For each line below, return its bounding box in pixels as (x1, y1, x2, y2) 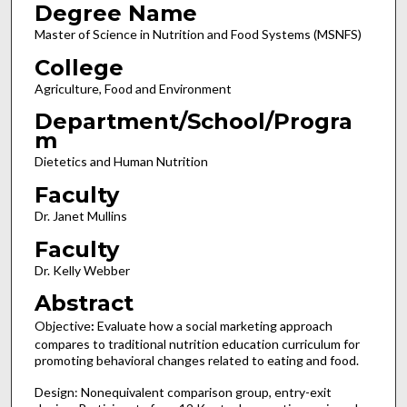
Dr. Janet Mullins (34, 208, 127, 224)
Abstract (34, 290, 134, 317)
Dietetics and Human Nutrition (34, 154, 208, 170)
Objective (34, 318, 91, 334)
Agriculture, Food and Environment (34, 80, 232, 96)
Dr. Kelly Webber (34, 262, 130, 278)
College (34, 54, 124, 81)
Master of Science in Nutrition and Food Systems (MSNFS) (34, 26, 362, 43)
